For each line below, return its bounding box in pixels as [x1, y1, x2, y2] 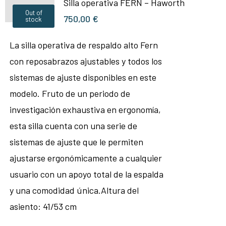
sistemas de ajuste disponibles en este [9, 72, 156, 83]
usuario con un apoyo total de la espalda [9, 168, 163, 180]
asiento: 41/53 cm [9, 201, 77, 212]
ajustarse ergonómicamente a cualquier [9, 152, 162, 163]
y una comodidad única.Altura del [9, 185, 139, 196]
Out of [25, 9, 42, 17]
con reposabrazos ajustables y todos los [9, 55, 162, 67]
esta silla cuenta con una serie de [9, 120, 137, 131]
